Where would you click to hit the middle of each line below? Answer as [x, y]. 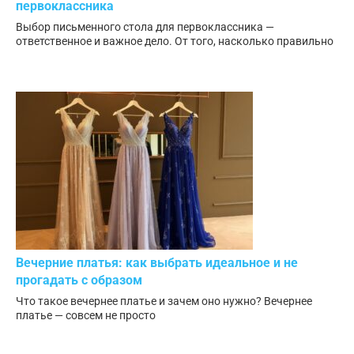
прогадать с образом [79, 280]
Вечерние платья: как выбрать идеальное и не [157, 262]
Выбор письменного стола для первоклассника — [145, 26]
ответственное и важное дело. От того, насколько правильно [175, 41]
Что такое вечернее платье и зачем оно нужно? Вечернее [164, 301]
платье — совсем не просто [86, 315]
